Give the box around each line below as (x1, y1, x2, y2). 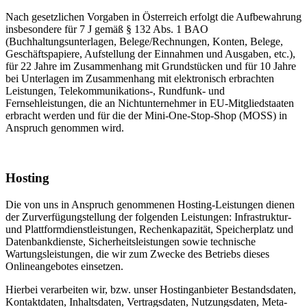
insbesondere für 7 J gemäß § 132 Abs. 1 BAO (5, 23, 208, 36)
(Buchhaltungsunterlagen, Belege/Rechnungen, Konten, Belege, (5, 36, 283, 48)
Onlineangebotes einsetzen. (5, 260, 123, 272)
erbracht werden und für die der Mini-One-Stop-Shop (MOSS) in (5, 110, 287, 122)
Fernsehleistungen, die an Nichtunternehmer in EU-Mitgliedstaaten (5, 97, 294, 110)
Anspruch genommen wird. (5, 122, 124, 134)
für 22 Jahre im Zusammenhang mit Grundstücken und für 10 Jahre (5, 60, 296, 73)
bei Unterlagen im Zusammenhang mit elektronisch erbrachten (5, 73, 274, 85)
